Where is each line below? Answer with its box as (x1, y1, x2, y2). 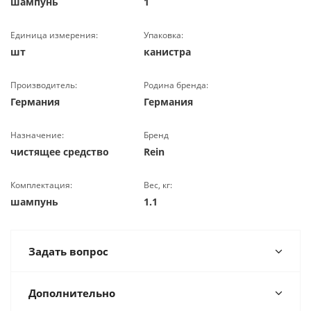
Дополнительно (28, 286, 115, 300)
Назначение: (10, 129, 64, 141)
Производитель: (10, 79, 77, 91)
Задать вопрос (28, 244, 108, 258)
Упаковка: (144, 29, 184, 41)
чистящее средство (10, 145, 109, 158)
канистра (144, 45, 192, 58)
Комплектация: (10, 179, 72, 191)
